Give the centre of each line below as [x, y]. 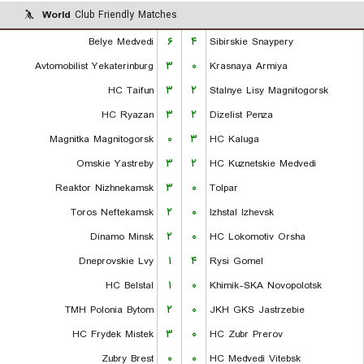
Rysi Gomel [236, 261]
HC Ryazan [128, 115]
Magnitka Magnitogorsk [102, 139]
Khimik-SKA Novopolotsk [266, 286]
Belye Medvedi [121, 42]
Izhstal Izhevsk [242, 212]
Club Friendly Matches [123, 15]
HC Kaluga [234, 139]
